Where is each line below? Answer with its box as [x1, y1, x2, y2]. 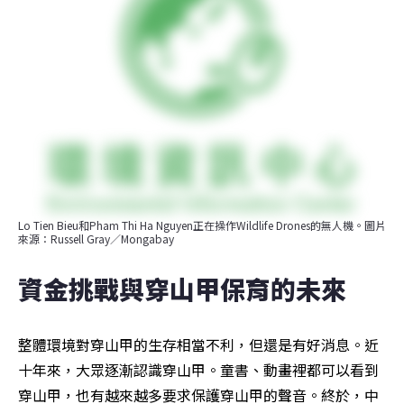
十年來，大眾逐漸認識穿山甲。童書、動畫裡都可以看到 [18, 359, 379, 381]
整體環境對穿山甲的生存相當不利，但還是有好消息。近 [18, 334, 379, 356]
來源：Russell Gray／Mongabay [18, 231, 174, 247]
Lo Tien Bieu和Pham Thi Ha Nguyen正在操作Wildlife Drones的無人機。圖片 [18, 217, 386, 234]
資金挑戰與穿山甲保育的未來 [18, 271, 346, 308]
